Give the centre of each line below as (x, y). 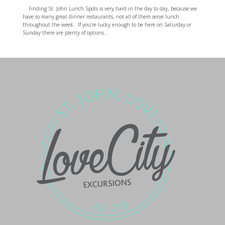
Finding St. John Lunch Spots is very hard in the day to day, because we (109, 9)
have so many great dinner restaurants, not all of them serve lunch (101, 17)
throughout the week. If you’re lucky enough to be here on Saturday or (107, 25)
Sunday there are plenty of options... (65, 33)
